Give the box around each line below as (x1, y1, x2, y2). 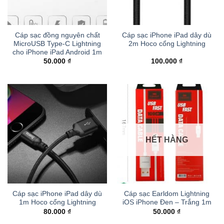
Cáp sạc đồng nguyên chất (14, 31, 100, 39)
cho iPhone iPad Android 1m (12, 48, 102, 56)
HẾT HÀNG (145, 135, 188, 144)
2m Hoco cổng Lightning (128, 39, 205, 47)
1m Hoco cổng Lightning (18, 198, 96, 206)
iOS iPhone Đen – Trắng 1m (122, 198, 211, 206)
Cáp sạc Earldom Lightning (124, 190, 209, 198)
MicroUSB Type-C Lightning (13, 39, 101, 47)
